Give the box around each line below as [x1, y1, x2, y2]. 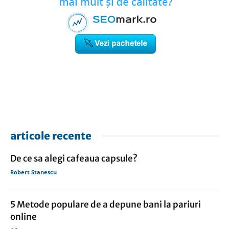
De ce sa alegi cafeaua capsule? [10, 153, 138, 165]
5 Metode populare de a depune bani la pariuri [10, 199, 201, 211]
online [10, 211, 37, 223]
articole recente [10, 129, 91, 143]
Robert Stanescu [10, 168, 57, 176]
